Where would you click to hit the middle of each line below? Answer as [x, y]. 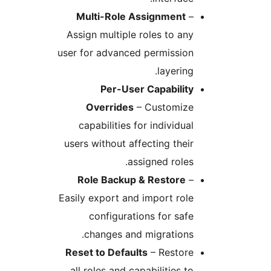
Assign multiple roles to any [205, 35]
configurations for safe [216, 216]
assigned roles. [236, 162]
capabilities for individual [211, 126]
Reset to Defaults [181, 253]
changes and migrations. [214, 234]
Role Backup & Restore [207, 180]
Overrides [185, 107]
